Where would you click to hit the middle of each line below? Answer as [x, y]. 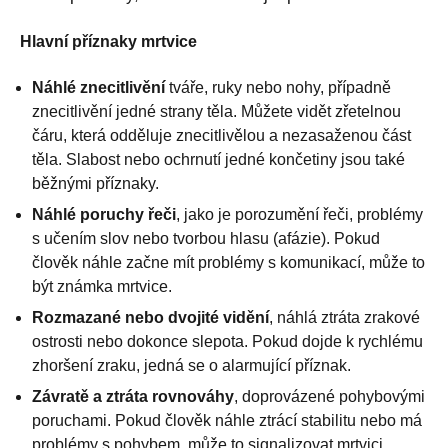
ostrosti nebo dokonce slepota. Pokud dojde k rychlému [227, 341]
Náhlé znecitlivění [98, 87]
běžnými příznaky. [95, 183]
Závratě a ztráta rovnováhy [133, 396]
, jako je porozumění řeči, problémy [299, 214]
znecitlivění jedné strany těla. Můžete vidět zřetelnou [216, 111]
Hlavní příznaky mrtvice [108, 41]
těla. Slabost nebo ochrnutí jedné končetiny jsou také [218, 159]
